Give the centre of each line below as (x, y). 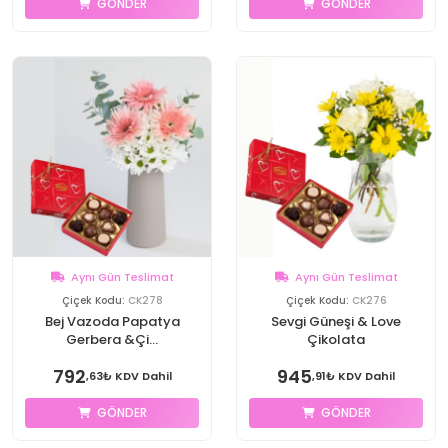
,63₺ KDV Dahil (128, 376)
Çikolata (336, 339)
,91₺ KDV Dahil (353, 376)
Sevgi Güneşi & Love (336, 321)
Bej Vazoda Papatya (112, 321)
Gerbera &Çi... (112, 339)
